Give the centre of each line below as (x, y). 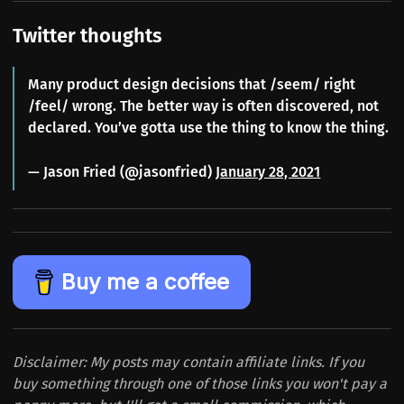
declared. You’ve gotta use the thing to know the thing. (209, 127)
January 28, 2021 (268, 171)
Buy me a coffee (146, 282)
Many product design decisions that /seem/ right (192, 84)
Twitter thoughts (87, 36)
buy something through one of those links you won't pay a (200, 383)
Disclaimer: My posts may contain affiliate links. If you (188, 362)
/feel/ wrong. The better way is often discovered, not (204, 106)
